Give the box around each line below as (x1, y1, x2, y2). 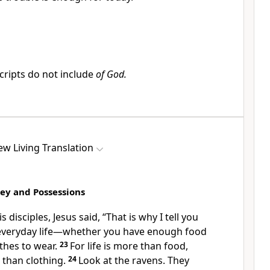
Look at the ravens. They (78, 254, 189, 267)
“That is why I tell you (102, 210, 198, 224)
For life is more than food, (70, 239, 188, 253)
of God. (96, 67, 127, 81)
